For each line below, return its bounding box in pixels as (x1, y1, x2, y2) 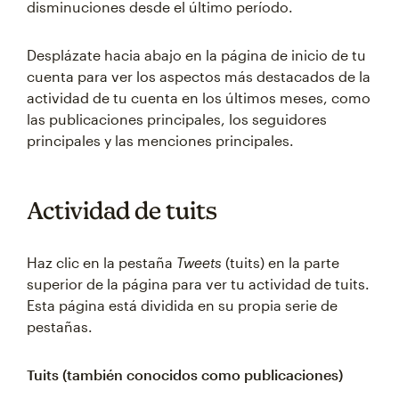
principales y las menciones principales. (27, 132, 294, 149)
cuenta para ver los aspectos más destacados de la (27, 68, 370, 85)
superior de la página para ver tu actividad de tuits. (27, 275, 370, 292)
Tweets (176, 254, 222, 271)
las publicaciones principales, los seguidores (27, 110, 327, 127)
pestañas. (27, 318, 93, 335)
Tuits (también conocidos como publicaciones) (27, 366, 343, 383)
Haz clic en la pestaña (27, 254, 176, 271)
